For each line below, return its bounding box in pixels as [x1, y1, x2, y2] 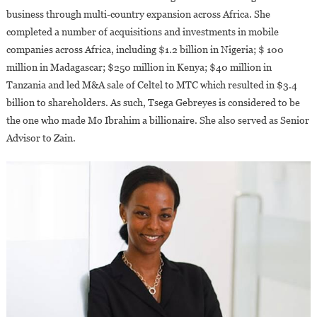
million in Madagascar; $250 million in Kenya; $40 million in [6, 62, 272, 74]
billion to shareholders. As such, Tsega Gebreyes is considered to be [6, 97, 300, 109]
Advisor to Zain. [6, 132, 76, 144]
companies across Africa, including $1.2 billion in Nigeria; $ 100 [6, 44, 284, 56]
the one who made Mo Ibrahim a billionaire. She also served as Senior [6, 115, 309, 127]
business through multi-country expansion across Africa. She [6, 8, 270, 21]
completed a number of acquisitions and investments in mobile [6, 26, 279, 38]
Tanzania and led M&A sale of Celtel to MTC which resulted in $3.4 [6, 79, 297, 91]
